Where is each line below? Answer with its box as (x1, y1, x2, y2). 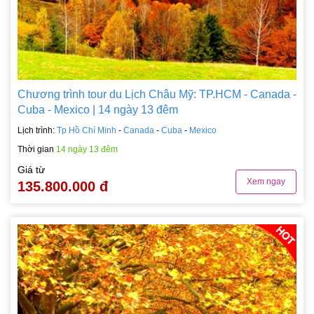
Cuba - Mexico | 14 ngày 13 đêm (18, 104, 178, 116)
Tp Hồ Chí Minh (57, 125, 116, 136)
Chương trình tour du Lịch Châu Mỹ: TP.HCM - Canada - (18, 88, 296, 101)
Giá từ (18, 164, 45, 176)
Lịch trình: (18, 125, 57, 136)
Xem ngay (247, 177, 285, 187)
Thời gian (18, 144, 56, 155)
